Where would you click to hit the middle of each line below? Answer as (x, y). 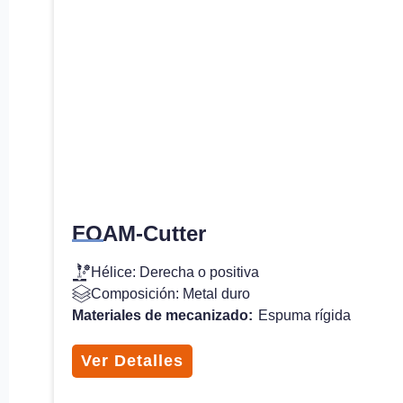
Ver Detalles (132, 360)
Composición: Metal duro (170, 293)
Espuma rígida (304, 315)
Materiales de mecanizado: (164, 315)
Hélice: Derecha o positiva (175, 272)
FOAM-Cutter (139, 233)
